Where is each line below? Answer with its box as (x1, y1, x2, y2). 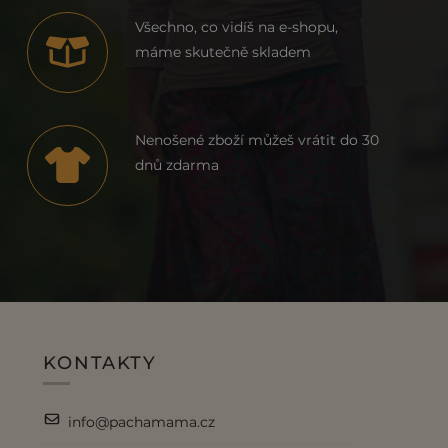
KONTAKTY (42, 352, 157, 374)
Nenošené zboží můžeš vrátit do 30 (134, 131, 379, 150)
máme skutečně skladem (134, 43, 311, 62)
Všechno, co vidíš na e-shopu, (134, 18, 338, 37)
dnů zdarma (134, 156, 219, 175)
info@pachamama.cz (68, 412, 216, 431)
